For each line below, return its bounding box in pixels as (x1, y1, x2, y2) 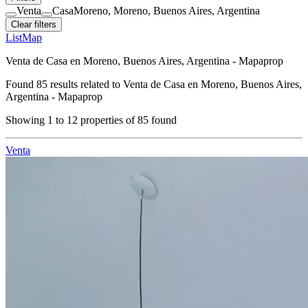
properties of (78, 114, 137, 126)
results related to (47, 78, 120, 90)
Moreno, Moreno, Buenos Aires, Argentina (74, 5, 260, 16)
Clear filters (11, 19, 56, 30)
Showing (5, 114, 47, 126)
